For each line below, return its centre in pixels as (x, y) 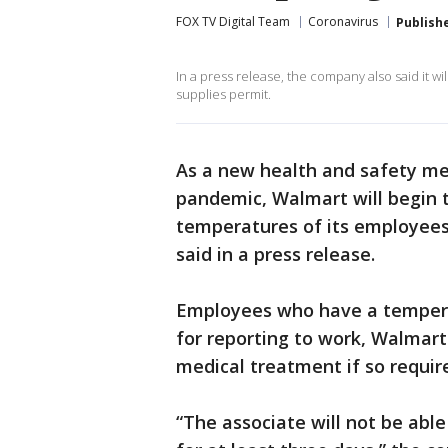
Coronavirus (343, 21)
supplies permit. (223, 94)
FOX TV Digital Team (233, 21)
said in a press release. (275, 254)
